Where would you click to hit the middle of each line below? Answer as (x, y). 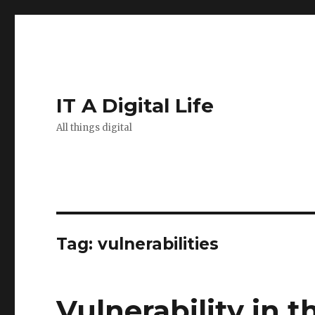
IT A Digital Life (135, 105)
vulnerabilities (159, 244)
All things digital (95, 128)
